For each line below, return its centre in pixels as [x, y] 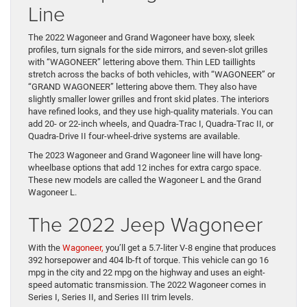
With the [45, 248]
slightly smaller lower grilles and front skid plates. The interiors [149, 99]
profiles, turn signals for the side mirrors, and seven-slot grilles [148, 50]
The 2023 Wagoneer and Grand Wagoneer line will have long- [145, 156]
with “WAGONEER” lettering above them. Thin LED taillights [142, 62]
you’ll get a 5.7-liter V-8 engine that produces [190, 248]
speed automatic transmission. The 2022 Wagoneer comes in [147, 285]
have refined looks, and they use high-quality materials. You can [150, 112]
